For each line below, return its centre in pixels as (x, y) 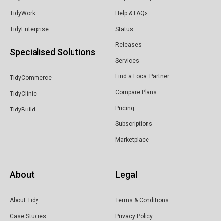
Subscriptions (134, 124)
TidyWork (22, 13)
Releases (129, 45)
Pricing (125, 108)
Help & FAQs (132, 13)
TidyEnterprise (29, 29)
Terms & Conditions (142, 200)
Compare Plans (136, 92)
